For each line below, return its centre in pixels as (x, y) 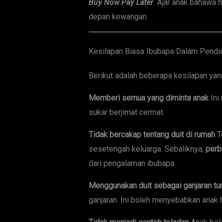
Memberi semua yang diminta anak (148, 98)
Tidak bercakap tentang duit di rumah (152, 135)
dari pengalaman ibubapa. (132, 164)
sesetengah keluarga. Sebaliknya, (147, 149)
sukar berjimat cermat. (126, 112)
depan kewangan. (118, 17)
